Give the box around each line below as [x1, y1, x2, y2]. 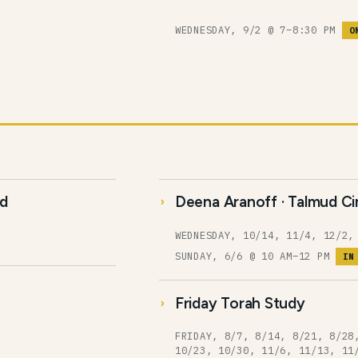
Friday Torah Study [174, 293, 305, 312]
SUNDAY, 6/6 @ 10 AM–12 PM [174, 249, 336, 263]
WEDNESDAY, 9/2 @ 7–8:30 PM [174, 23, 342, 37]
